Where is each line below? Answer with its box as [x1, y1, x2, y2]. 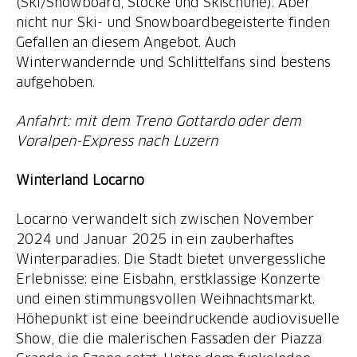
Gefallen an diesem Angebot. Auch [16, 34, 237, 49]
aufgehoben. [16, 74, 95, 89]
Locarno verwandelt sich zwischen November [16, 211, 315, 226]
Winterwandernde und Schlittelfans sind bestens [16, 54, 331, 69]
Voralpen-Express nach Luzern [16, 133, 218, 148]
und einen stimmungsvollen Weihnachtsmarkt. [16, 291, 316, 306]
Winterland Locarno [16, 172, 144, 187]
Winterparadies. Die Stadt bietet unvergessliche [16, 251, 327, 266]
